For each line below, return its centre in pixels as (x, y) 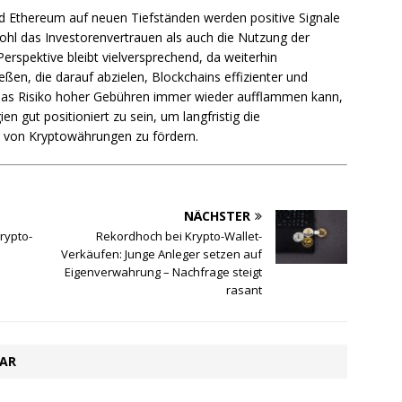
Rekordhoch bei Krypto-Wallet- (179, 236)
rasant (245, 290)
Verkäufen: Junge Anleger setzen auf (162, 254)
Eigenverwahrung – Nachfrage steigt (164, 272)
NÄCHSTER (218, 216)
